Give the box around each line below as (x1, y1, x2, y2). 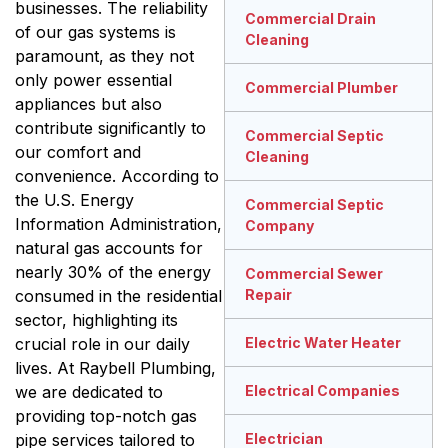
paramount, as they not (15, 46, 194, 67)
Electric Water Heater (245, 334, 401, 352)
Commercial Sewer (245, 265, 383, 283)
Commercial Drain (245, 10, 376, 28)
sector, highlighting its (15, 310, 178, 331)
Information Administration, (15, 214, 222, 235)
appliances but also (15, 94, 162, 115)
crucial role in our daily (15, 334, 190, 355)
